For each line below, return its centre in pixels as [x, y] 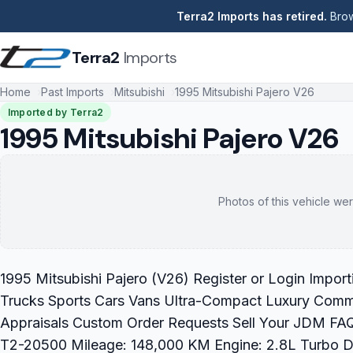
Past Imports [72, 92]
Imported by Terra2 [56, 113]
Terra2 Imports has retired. [252, 16]
